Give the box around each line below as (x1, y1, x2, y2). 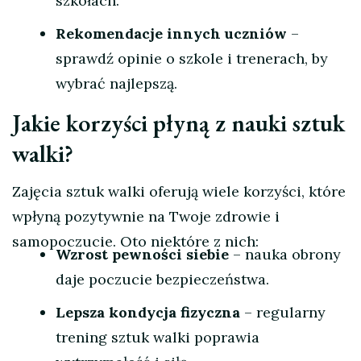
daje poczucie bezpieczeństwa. (56, 270, 269, 289)
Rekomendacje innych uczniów (56, 24, 287, 44)
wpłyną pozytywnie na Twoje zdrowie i (12, 207, 280, 226)
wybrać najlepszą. (56, 74, 177, 93)
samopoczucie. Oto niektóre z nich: (12, 232, 259, 251)
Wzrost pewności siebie (56, 245, 229, 264)
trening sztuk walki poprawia (56, 328, 259, 347)
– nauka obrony (229, 245, 341, 264)
